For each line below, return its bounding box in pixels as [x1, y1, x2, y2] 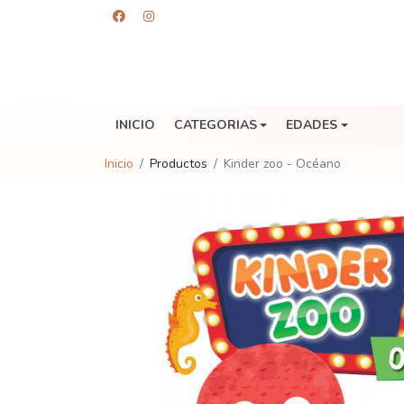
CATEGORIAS [173, 116, 257, 134]
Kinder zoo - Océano [224, 155, 341, 173]
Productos [150, 155, 207, 173]
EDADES [286, 116, 338, 134]
